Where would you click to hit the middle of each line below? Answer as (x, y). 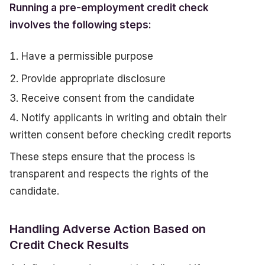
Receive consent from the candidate (108, 98)
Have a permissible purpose (87, 56)
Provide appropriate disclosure (93, 78)
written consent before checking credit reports (120, 135)
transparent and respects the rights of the (109, 174)
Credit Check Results (69, 245)
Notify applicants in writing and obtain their (124, 117)
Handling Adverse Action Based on (108, 229)
